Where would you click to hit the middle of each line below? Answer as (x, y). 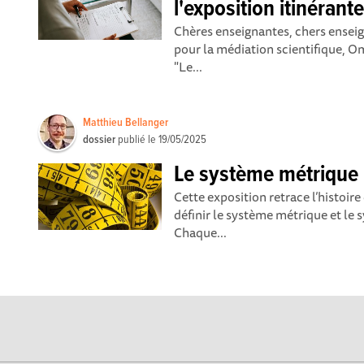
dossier (100, 140)
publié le (137, 140)
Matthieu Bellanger (126, 123)
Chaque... (201, 232)
